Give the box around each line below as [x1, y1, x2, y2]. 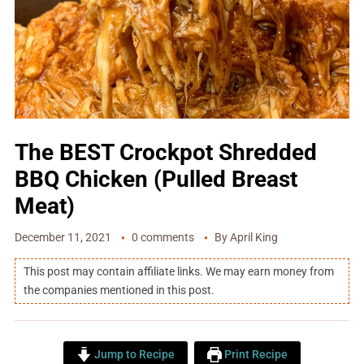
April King [229, 231, 278, 245]
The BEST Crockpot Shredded [14, 139, 317, 167]
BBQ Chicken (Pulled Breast [14, 166, 297, 193]
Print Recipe [222, 348, 288, 362]
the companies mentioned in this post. [23, 284, 214, 297]
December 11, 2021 [14, 231, 111, 245]
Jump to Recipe [91, 348, 175, 362]
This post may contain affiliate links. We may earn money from [23, 265, 334, 279]
